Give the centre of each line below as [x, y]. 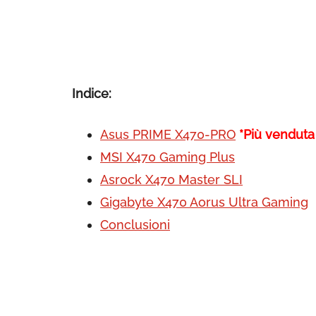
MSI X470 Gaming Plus [168, 157]
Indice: [92, 93]
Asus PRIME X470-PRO [168, 134]
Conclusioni [135, 225]
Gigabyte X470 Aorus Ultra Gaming [204, 202]
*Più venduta [277, 134]
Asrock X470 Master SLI [171, 180]
